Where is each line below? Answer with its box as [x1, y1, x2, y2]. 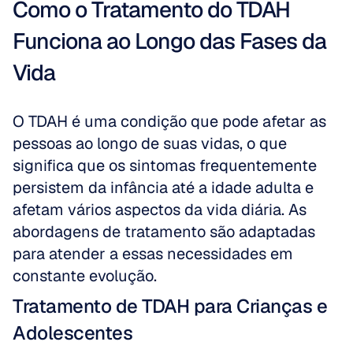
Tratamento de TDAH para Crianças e [13, 294, 327, 318]
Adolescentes [13, 321, 132, 345]
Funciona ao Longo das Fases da [13, 27, 326, 55]
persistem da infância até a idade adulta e [13, 177, 314, 198]
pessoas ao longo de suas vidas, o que [13, 133, 287, 154]
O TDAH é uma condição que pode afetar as [13, 111, 326, 132]
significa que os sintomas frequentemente [13, 155, 317, 176]
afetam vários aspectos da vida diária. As [13, 199, 307, 220]
